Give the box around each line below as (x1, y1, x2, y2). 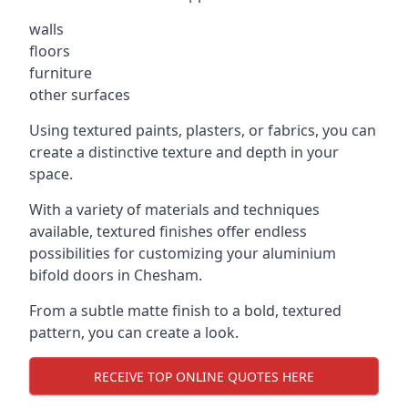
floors (29, 41, 70, 61)
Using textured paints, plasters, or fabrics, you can (29, 120, 376, 140)
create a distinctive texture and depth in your (29, 142, 339, 162)
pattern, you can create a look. (29, 322, 239, 342)
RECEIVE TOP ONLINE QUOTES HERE (94, 367, 314, 385)
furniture (29, 63, 92, 83)
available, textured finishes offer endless (29, 221, 307, 241)
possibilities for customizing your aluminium (29, 243, 336, 263)
